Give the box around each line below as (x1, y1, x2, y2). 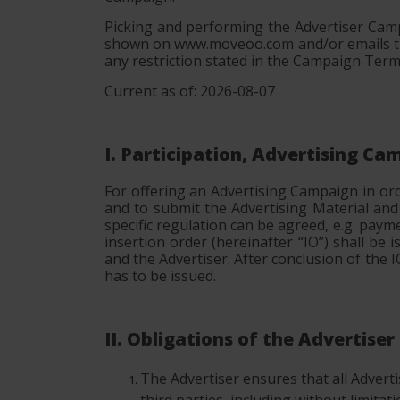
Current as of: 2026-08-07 (104, 81, 275, 101)
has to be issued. (104, 266, 216, 286)
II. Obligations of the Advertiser (104, 327, 395, 351)
